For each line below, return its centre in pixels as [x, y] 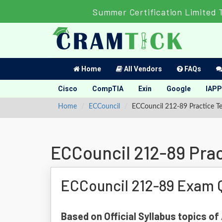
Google [179, 89]
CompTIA [108, 89]
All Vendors [142, 69]
